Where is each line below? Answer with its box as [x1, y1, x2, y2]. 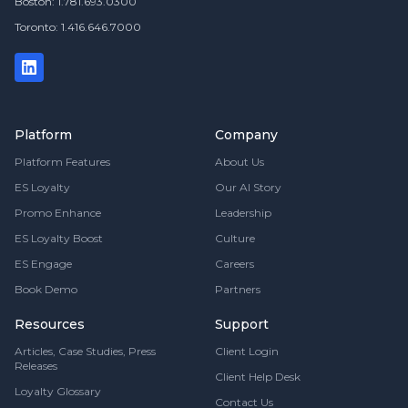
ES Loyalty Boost [15, 231, 103, 245]
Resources [15, 316, 85, 332]
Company [215, 127, 278, 143]
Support [215, 316, 269, 332]
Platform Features [15, 155, 110, 168]
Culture [215, 231, 255, 245]
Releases [15, 359, 57, 372]
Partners [215, 282, 260, 296]
